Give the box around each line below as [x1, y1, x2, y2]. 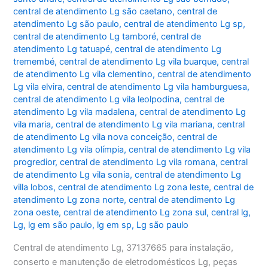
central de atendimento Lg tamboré [13, 31, 157, 42]
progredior [13, 157, 56, 168]
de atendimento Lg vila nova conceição [13, 132, 173, 143]
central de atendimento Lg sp [124, 19, 243, 30]
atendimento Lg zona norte [13, 194, 124, 206]
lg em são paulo [28, 220, 93, 231]
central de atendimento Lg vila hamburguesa [67, 81, 248, 93]
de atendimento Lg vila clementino [13, 69, 153, 80]
